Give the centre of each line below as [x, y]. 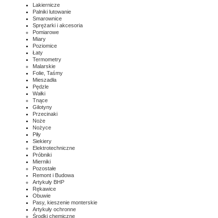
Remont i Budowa [53, 175]
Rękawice [44, 189]
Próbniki [42, 155]
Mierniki [42, 162]
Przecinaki [45, 114]
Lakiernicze [46, 5]
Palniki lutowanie [52, 12]
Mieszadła [45, 80]
